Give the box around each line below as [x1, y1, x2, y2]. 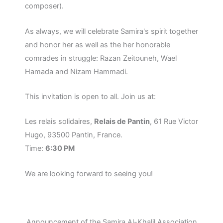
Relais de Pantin [94, 117, 150, 126]
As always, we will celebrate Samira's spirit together [25, 26, 198, 36]
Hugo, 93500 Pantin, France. [25, 130, 122, 140]
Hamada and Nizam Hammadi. [25, 67, 128, 76]
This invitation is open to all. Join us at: [25, 92, 156, 102]
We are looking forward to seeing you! [25, 169, 153, 178]
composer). [25, 1, 64, 11]
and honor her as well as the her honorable [25, 40, 170, 49]
